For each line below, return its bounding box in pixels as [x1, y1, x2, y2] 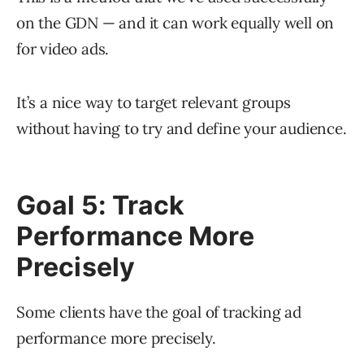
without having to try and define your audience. [16, 119, 347, 139]
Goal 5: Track [16, 189, 185, 222]
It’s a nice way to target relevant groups [16, 93, 291, 113]
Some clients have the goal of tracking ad [16, 302, 301, 323]
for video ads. [16, 39, 110, 59]
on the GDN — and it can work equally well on [16, 13, 335, 33]
